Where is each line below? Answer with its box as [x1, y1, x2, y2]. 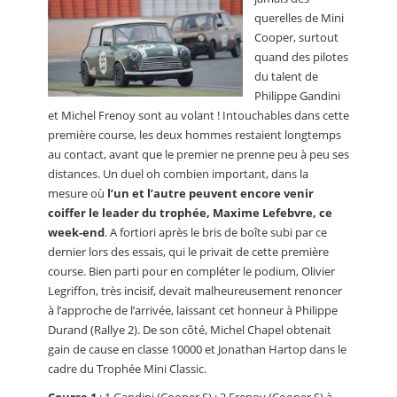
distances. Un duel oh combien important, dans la [48, 165, 308, 182]
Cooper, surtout [254, 28, 339, 45]
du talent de [254, 67, 318, 84]
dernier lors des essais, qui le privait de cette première [48, 243, 329, 260]
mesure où [48, 184, 107, 201]
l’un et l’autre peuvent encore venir [107, 184, 314, 201]
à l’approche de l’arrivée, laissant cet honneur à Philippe [48, 301, 338, 318]
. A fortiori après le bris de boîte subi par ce [105, 223, 327, 240]
